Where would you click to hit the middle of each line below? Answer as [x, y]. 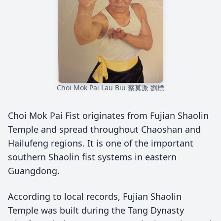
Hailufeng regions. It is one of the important [101, 143]
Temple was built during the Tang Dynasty [96, 210]
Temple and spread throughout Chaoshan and [104, 129]
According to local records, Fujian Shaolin [95, 196]
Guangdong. [34, 171]
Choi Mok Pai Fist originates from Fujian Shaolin [108, 115]
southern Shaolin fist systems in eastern [92, 157]
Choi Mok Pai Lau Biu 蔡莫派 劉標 [110, 88]
